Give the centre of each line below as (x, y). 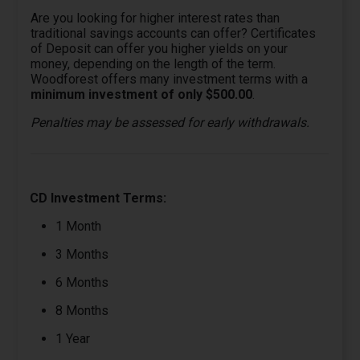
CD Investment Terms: (98, 198)
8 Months (82, 310)
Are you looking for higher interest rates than (155, 18)
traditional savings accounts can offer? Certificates (174, 34)
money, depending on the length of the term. (153, 64)
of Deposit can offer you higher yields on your (160, 49)
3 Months (82, 254)
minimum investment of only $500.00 (142, 95)
